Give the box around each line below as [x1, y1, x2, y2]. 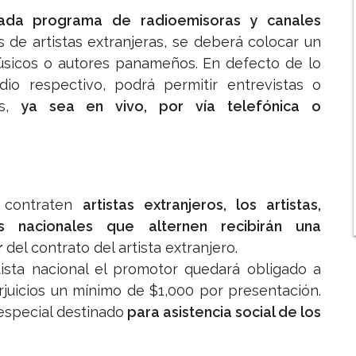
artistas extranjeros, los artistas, [83, 196, 322, 214]
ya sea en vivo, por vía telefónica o [8, 98, 322, 115]
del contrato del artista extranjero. [6, 239, 238, 257]
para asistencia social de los [123, 304, 322, 321]
